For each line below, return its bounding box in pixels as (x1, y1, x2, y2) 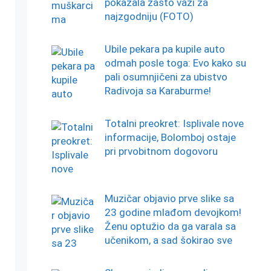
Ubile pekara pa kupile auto (104, 43, 225, 56)
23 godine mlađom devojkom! (104, 206, 241, 218)
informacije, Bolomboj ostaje (104, 131, 236, 144)
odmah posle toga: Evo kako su (104, 57, 246, 70)
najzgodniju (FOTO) (104, 10, 194, 22)
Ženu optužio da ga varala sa (104, 220, 236, 232)
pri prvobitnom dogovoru (104, 145, 218, 158)
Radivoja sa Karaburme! (104, 85, 211, 97)
